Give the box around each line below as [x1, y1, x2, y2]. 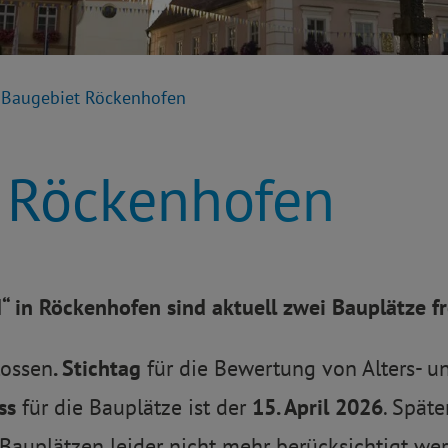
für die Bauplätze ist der [22, 393, 252, 422]
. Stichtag [53, 354, 141, 383]
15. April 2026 [252, 393, 383, 422]
